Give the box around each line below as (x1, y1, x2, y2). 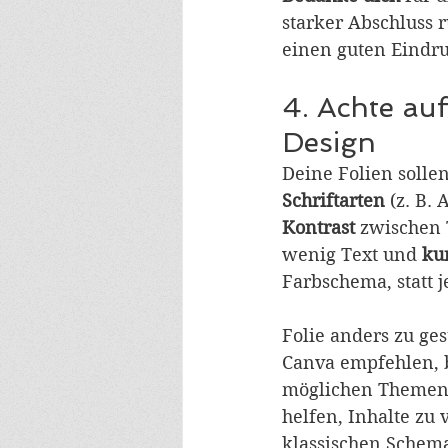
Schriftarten (282, 190, 385, 212)
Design (282, 126, 376, 160)
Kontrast (282, 217, 355, 239)
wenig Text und (282, 244, 422, 266)
